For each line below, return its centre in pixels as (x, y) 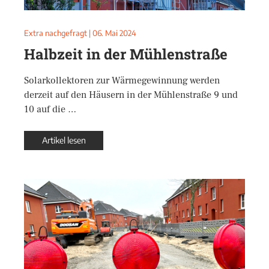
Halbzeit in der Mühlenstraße (126, 54)
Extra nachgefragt (56, 33)
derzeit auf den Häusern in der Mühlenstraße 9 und (131, 95)
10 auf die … (50, 109)
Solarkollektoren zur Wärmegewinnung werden (122, 80)
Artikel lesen (64, 140)
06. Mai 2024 (114, 33)
